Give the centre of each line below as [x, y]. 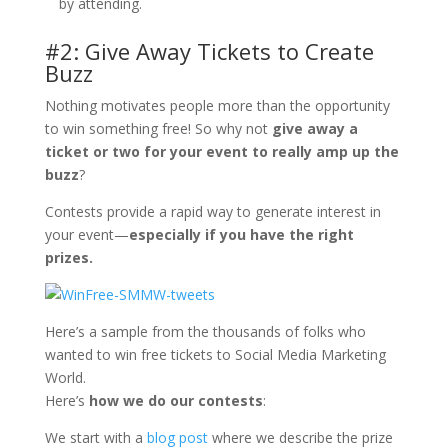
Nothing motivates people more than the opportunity [217, 105]
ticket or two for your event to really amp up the [221, 151]
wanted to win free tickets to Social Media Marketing [215, 354]
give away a [314, 128]
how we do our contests [175, 400]
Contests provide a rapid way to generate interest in [212, 211]
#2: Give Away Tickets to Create [209, 50]
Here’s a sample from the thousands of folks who [205, 331]
